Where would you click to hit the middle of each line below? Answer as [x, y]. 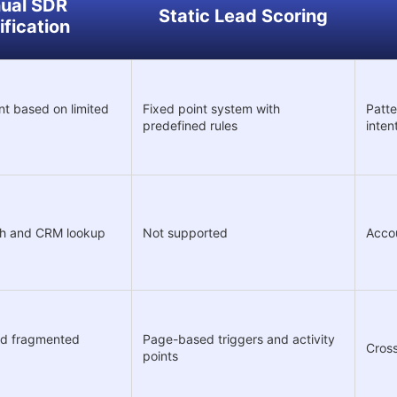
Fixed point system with [211, 108]
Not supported [185, 232]
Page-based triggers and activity [239, 339]
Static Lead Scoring [243, 16]
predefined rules [190, 125]
